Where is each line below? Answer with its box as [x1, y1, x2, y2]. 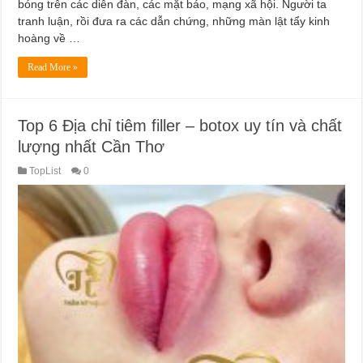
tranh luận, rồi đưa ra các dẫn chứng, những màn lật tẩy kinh [18, 14, 331, 28]
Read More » [28, 61, 79, 73]
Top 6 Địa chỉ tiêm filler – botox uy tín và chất [18, 116, 343, 135]
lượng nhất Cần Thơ [18, 137, 165, 156]
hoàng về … [18, 31, 81, 45]
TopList [29, 164, 62, 177]
